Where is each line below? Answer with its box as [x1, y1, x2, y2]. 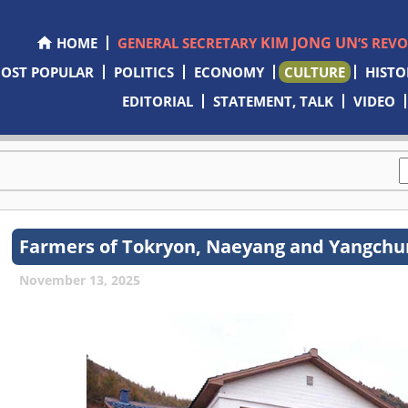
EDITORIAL [122, 92, 194, 110]
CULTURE [283, 63, 345, 81]
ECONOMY [193, 63, 264, 81]
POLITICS [113, 63, 174, 81]
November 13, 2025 [19, 271, 141, 289]
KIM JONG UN [260, 33, 358, 53]
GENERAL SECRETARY [117, 34, 260, 52]
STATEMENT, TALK [213, 92, 334, 110]
